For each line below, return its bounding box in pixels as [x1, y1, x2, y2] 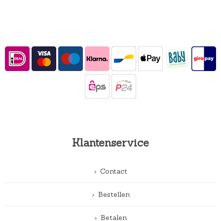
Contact [100, 166, 127, 176]
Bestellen [98, 189, 130, 199]
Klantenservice [72, 136, 149, 149]
